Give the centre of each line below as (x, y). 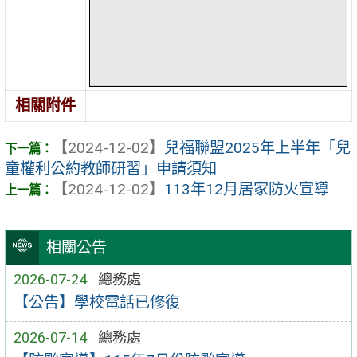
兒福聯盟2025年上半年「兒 (257, 147)
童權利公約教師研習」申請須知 (111, 168)
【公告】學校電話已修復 (96, 302)
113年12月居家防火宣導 (247, 189)
